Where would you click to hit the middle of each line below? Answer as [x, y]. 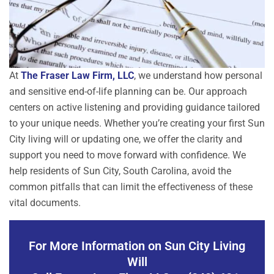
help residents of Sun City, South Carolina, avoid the [120, 171]
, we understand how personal [198, 76]
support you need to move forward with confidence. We [128, 155]
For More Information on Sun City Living [137, 246]
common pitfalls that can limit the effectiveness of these [131, 187]
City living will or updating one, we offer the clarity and [126, 139]
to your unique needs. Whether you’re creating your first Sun [137, 124]
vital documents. [45, 203]
